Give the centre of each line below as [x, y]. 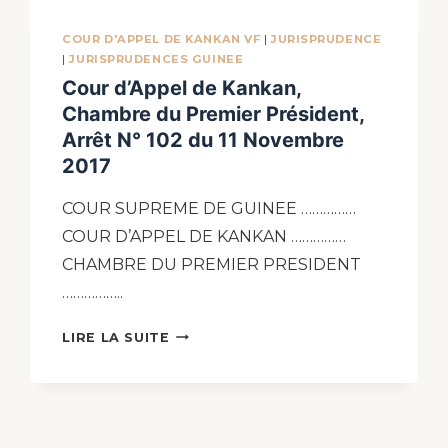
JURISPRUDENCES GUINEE [156, 59]
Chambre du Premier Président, [213, 113]
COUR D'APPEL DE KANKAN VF [161, 39]
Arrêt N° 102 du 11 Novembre [203, 139]
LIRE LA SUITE [116, 337]
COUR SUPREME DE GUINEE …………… [209, 208]
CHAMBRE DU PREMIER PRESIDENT [212, 264]
